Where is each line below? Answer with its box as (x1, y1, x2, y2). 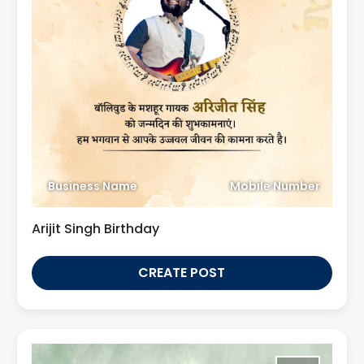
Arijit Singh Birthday (31, 219, 159, 239)
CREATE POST (138, 263, 226, 283)
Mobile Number (230, 178, 321, 195)
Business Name (47, 178, 137, 195)
